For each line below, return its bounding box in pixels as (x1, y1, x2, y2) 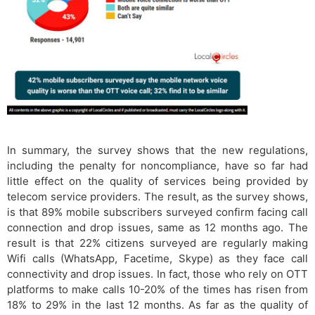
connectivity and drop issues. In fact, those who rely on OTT (7, 266, 308, 281)
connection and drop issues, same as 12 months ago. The (7, 220, 308, 234)
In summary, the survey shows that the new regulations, (7, 143, 308, 157)
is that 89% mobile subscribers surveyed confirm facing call (7, 205, 308, 219)
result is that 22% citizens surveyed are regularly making (7, 236, 308, 250)
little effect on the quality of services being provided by (7, 174, 308, 188)
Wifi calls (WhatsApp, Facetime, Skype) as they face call (7, 251, 308, 265)
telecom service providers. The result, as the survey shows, (7, 189, 308, 203)
